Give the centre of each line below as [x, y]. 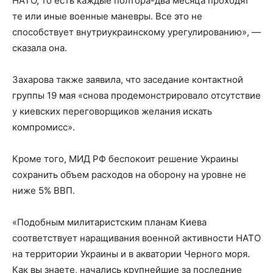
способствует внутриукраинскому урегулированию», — [136, 32]
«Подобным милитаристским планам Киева [109, 222]
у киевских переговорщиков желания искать [112, 112]
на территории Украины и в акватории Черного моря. [131, 254]
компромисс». [44, 127]
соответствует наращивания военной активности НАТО [136, 238]
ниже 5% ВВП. [44, 191]
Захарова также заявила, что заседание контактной [128, 80]
